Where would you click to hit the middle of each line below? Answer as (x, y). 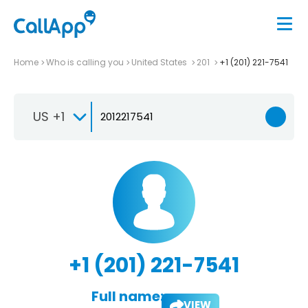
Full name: (127, 296)
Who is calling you (85, 62)
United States (160, 62)
